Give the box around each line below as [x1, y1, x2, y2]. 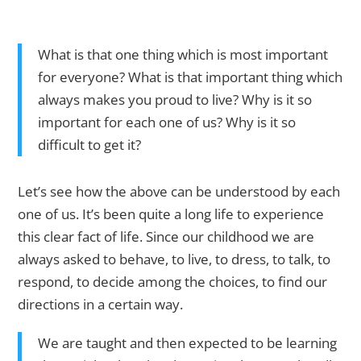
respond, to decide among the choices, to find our [18, 272, 328, 292]
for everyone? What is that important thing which [38, 68, 343, 87]
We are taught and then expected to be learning [38, 334, 338, 353]
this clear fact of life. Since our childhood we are [18, 227, 315, 247]
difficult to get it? [38, 135, 142, 155]
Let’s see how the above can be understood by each [18, 182, 341, 201]
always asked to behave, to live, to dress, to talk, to [18, 250, 331, 269]
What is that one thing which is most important [38, 45, 329, 64]
